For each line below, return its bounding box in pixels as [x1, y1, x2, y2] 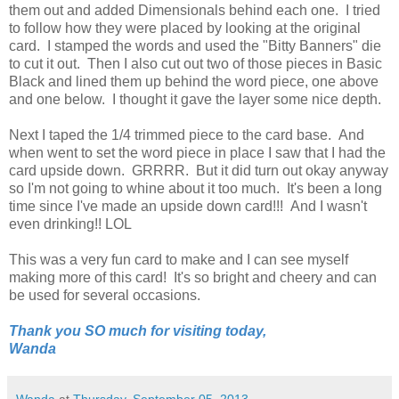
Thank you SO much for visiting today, [9, 323, 266, 339]
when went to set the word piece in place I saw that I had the [9, 145, 386, 161]
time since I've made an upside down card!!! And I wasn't [9, 199, 367, 215]
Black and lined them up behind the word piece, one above [9, 74, 379, 90]
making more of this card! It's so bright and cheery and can [9, 270, 377, 286]
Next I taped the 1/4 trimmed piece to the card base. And [9, 127, 364, 143]
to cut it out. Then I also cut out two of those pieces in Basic [9, 56, 382, 72]
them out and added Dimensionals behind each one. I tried [9, 3, 380, 19]
